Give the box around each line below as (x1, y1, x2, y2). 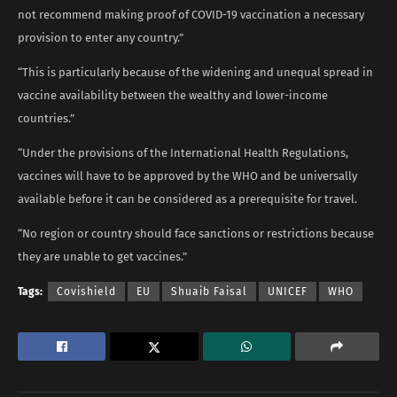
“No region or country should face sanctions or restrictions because (18, 226, 374, 240)
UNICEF (268, 284, 307, 298)
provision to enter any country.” (18, 30, 183, 44)
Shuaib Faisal (171, 284, 247, 298)
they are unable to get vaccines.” (18, 249, 187, 263)
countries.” (18, 111, 74, 125)
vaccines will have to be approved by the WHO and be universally (18, 168, 357, 183)
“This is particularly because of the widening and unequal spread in (18, 65, 373, 79)
